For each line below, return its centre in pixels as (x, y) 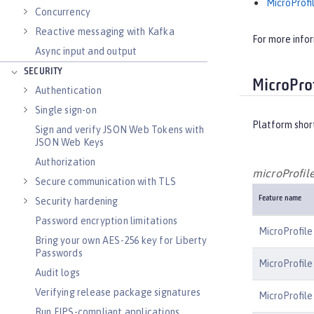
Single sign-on (66, 110)
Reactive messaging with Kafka (105, 32)
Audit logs (57, 273)
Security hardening (77, 201)
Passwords (59, 253)
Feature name (280, 198)
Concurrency (63, 12)
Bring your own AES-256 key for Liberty (121, 240)
